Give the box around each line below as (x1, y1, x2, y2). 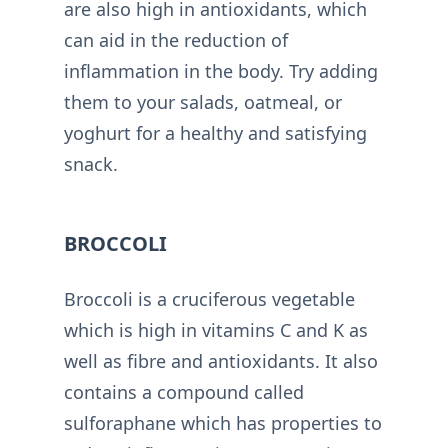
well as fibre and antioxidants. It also (64, 349, 378, 374)
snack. (64, 152, 118, 177)
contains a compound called (64, 380, 304, 405)
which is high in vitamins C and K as (64, 318, 368, 343)
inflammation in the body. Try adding (64, 59, 378, 84)
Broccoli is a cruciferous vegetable (64, 287, 355, 312)
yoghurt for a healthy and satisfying (64, 121, 367, 146)
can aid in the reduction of (64, 28, 288, 53)
